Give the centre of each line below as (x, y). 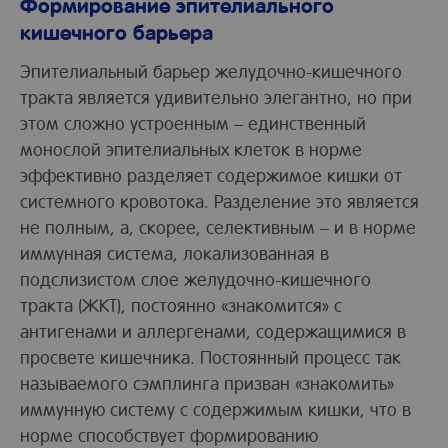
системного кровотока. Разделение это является (219, 200)
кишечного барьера (116, 31)
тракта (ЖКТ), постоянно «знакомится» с (181, 304)
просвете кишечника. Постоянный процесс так (210, 356)
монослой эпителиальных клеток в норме (191, 148)
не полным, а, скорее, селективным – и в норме (218, 226)
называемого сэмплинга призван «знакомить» (207, 382)
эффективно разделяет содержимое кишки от (211, 174)
